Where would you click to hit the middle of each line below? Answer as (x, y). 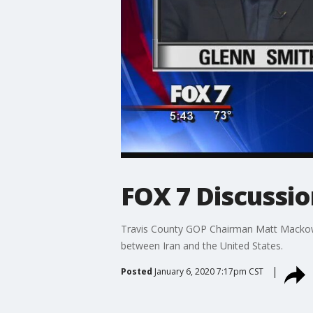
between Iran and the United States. (202, 245)
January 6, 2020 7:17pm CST (209, 271)
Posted (136, 271)
